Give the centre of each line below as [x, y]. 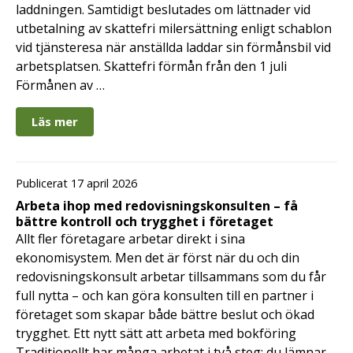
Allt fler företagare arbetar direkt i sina [130, 238]
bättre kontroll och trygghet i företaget [145, 221]
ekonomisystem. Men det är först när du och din [158, 257]
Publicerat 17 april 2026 [76, 184]
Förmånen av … [60, 85]
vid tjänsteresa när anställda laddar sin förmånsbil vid [173, 48]
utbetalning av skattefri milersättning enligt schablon [174, 29]
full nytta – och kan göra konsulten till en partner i [165, 295]
